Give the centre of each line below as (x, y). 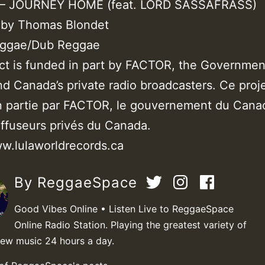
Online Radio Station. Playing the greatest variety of (130, 224)
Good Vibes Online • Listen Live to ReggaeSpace (124, 209)
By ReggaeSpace (78, 182)
